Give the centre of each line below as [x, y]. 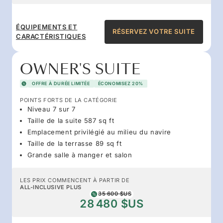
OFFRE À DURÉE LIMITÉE [61, 83]
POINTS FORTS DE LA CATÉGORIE [69, 100]
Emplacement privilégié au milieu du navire [99, 132]
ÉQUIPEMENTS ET [47, 27]
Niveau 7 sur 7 [51, 109]
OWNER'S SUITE [80, 69]
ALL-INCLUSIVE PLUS [51, 187]
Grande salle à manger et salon [80, 155]
